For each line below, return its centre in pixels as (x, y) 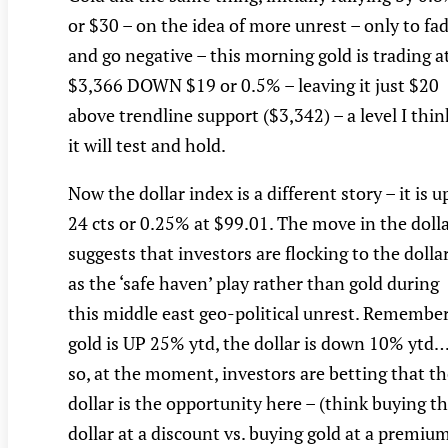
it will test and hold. (147, 145)
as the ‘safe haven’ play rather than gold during (253, 283)
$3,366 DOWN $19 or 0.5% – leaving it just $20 (253, 85)
